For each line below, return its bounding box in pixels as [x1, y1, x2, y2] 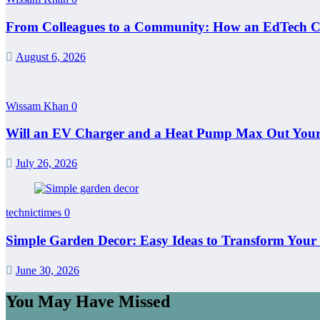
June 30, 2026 [16, 264, 79, 276]
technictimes [6, 206, 64, 219]
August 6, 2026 [16, 50, 86, 63]
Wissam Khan [6, 99, 71, 112]
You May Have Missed [6, 291, 170, 311]
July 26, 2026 [16, 157, 77, 170]
